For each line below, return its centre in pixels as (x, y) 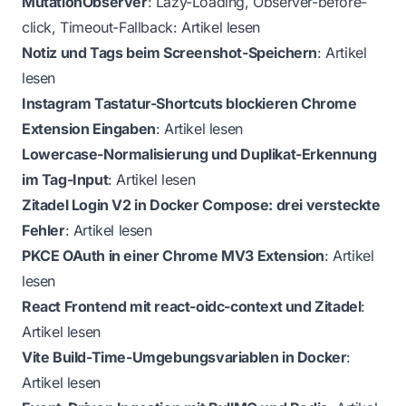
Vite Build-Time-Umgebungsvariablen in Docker (184, 358)
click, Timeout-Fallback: (102, 28)
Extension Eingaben (89, 129)
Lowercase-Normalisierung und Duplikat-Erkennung (199, 155)
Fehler (43, 231)
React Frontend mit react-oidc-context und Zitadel (192, 307)
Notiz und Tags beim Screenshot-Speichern (169, 53)
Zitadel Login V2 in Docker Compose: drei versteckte (201, 205)
